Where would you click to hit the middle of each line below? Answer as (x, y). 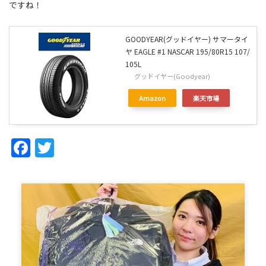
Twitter (69, 148)
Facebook (50, 148)
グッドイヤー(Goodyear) (172, 76)
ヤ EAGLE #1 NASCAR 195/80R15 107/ (188, 51)
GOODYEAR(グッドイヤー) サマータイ (187, 39)
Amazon (152, 98)
